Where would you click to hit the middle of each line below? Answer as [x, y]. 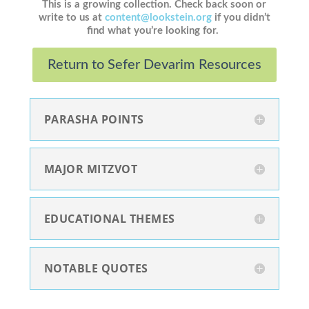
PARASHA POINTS [94, 119]
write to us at [71, 17]
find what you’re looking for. [154, 30]
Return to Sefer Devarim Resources [154, 64]
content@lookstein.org [158, 17]
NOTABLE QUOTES [96, 268]
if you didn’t [241, 17]
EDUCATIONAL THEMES [109, 218]
